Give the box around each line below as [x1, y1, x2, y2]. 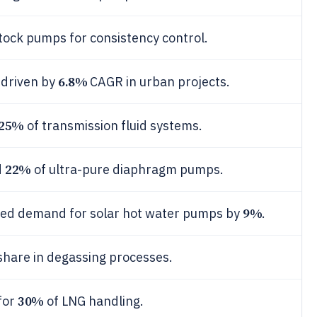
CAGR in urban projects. [87, 74, 231, 90]
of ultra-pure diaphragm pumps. [30, 161, 224, 178]
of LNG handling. [43, 293, 144, 309]
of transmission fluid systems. [23, 117, 202, 134]
